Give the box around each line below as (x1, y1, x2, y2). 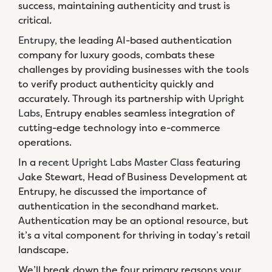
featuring (194, 155, 240, 169)
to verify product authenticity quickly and (18, 77, 214, 90)
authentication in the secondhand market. (18, 199, 219, 212)
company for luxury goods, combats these (18, 48, 215, 61)
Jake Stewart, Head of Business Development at (18, 170, 247, 183)
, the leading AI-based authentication (55, 33, 232, 47)
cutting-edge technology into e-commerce (18, 121, 220, 134)
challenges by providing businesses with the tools (18, 63, 249, 76)
